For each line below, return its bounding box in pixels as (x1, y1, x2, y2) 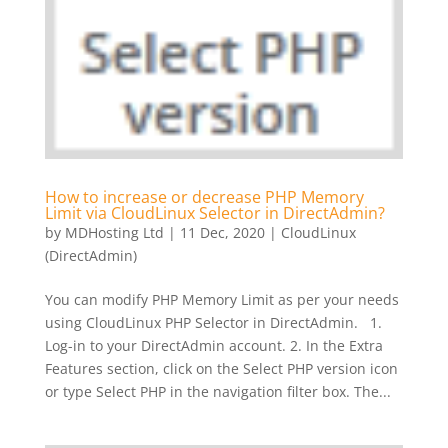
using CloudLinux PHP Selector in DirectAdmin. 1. (44, 312, 382, 332)
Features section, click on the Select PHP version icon (44, 358, 398, 378)
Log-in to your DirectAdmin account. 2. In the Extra (44, 335, 383, 355)
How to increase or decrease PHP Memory (44, 185, 364, 208)
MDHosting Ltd (64, 222, 164, 242)
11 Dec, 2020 (179, 222, 265, 242)
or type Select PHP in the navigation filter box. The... (44, 381, 391, 401)
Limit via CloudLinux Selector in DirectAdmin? (44, 201, 385, 224)
